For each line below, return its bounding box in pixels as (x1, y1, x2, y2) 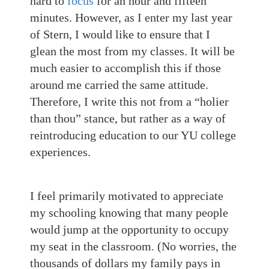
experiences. (30, 145, 94, 159)
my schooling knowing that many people (30, 206, 228, 219)
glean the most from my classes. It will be (30, 44, 235, 58)
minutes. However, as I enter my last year (30, 11, 232, 24)
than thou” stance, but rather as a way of (30, 112, 226, 125)
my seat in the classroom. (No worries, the (30, 240, 237, 253)
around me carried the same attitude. (30, 78, 208, 91)
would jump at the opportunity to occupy (30, 223, 229, 236)
